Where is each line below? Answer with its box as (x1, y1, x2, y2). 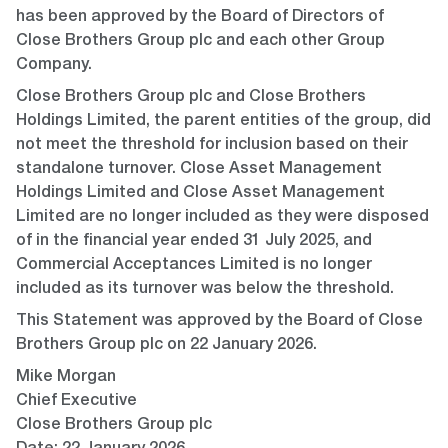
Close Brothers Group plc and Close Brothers (16, 90, 366, 107)
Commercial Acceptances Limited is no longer (16, 258, 372, 275)
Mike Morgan (16, 370, 116, 387)
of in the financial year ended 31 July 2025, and (16, 234, 372, 251)
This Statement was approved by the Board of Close (16, 314, 423, 331)
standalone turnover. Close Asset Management (16, 162, 382, 179)
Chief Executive (16, 394, 137, 411)
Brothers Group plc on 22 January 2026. (16, 338, 317, 355)
